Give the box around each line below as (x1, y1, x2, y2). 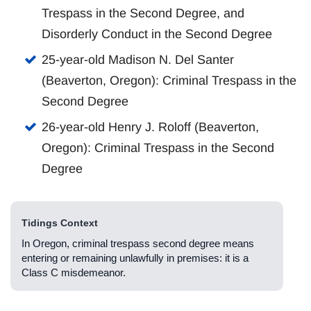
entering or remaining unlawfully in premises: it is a (22, 252, 249, 264)
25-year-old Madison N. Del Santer (42, 53, 234, 67)
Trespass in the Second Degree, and (42, 6, 244, 21)
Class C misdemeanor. (22, 267, 126, 279)
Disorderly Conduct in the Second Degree (42, 27, 272, 42)
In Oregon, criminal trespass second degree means (22, 237, 254, 250)
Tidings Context (22, 217, 98, 229)
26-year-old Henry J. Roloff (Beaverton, (42, 120, 259, 135)
